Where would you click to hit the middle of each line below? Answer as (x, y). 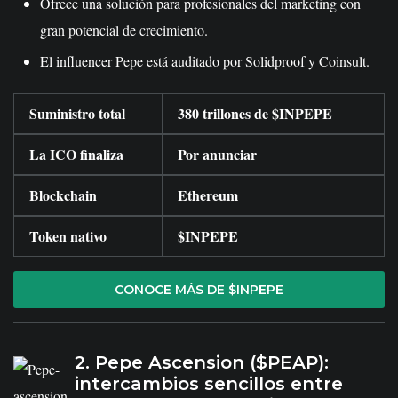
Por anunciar (217, 154)
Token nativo (68, 235)
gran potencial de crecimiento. (124, 29)
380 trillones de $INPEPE (255, 113)
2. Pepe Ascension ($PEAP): (202, 362)
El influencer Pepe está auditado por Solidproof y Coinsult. (205, 60)
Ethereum (208, 195)
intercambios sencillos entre (209, 383)
